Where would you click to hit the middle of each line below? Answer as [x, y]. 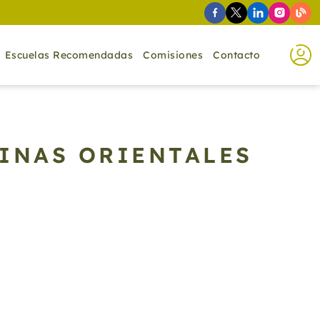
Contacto [236, 55]
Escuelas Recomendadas [69, 55]
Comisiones [173, 55]
